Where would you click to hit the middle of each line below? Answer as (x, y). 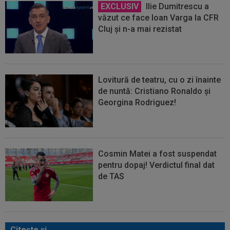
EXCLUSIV (120, 6)
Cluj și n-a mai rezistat (140, 29)
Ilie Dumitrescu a (177, 6)
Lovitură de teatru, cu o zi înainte (160, 80)
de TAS (111, 176)
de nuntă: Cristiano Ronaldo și (155, 91)
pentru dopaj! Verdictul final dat (157, 165)
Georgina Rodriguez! (137, 103)
